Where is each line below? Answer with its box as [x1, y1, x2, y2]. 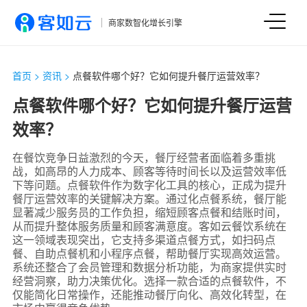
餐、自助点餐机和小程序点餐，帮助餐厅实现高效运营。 [12, 245, 286, 261]
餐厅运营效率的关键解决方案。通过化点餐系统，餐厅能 [12, 191, 286, 206]
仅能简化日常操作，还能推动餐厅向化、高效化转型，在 [12, 286, 286, 302]
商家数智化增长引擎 [108, 16, 182, 28]
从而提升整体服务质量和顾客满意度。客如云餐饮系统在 [12, 218, 286, 234]
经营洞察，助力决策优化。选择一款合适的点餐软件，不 [12, 273, 286, 288]
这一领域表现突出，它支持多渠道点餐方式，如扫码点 [12, 232, 275, 247]
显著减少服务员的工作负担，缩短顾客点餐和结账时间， [12, 204, 286, 220]
